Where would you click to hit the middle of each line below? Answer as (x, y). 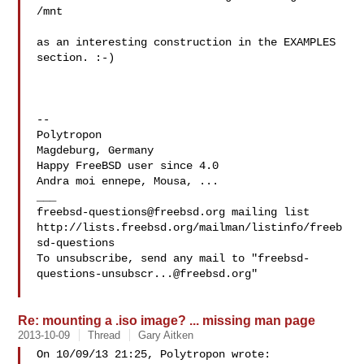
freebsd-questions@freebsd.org (131, 212)
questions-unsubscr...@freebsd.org (144, 274)
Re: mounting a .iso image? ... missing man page (167, 320)
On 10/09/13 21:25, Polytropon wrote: (154, 354)
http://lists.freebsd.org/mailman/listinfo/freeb (190, 227)
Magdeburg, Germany (95, 150)
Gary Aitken (166, 335)
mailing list (268, 212)
